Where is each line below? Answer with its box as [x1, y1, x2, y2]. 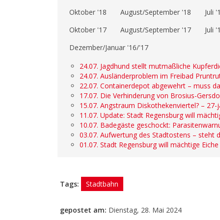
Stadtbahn [86, 179, 118, 189]
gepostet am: [60, 205, 109, 215]
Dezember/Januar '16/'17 [69, 43, 148, 53]
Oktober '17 [69, 25, 107, 35]
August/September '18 [120, 7, 191, 17]
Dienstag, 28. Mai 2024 [109, 205, 182, 215]
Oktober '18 [69, 7, 107, 17]
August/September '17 [120, 25, 191, 35]
